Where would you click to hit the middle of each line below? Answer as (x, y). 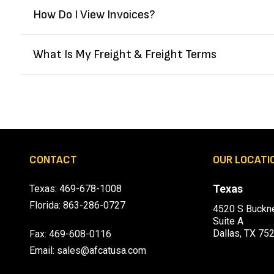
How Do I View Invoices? (94, 15)
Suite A (228, 221)
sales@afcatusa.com (102, 251)
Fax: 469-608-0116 (71, 234)
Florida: (46, 206)
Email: (43, 251)
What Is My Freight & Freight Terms (124, 55)
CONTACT (54, 160)
